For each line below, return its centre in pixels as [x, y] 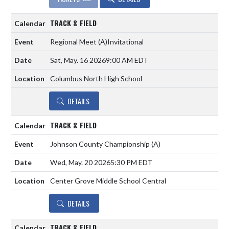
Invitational [125, 41]
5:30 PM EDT [131, 162]
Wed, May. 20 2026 [80, 162]
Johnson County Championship [101, 144]
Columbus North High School [96, 78]
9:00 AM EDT [127, 60]
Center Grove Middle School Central [108, 180]
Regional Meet [74, 41]
